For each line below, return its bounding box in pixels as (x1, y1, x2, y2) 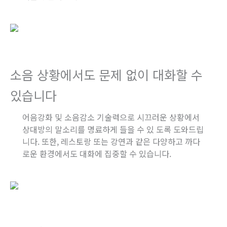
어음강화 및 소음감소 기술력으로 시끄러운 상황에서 (22, 110, 200, 123)
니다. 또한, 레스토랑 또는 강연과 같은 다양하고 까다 (22, 135, 200, 147)
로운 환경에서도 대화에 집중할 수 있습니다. (22, 147, 171, 160)
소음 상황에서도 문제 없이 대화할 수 (10, 65, 203, 84)
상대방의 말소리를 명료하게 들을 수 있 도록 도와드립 (22, 123, 204, 135)
